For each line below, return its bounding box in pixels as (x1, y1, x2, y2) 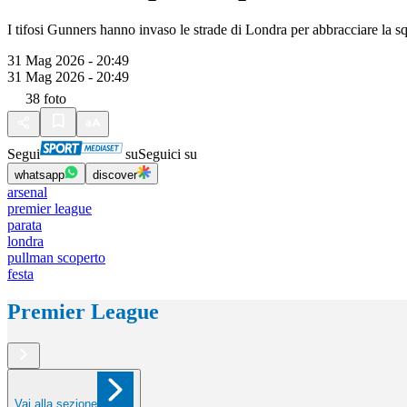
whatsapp (15, 167, 65, 182)
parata (7, 216, 42, 233)
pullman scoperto (7, 249, 105, 265)
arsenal (7, 184, 47, 200)
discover (93, 167, 137, 182)
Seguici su (138, 145, 197, 162)
